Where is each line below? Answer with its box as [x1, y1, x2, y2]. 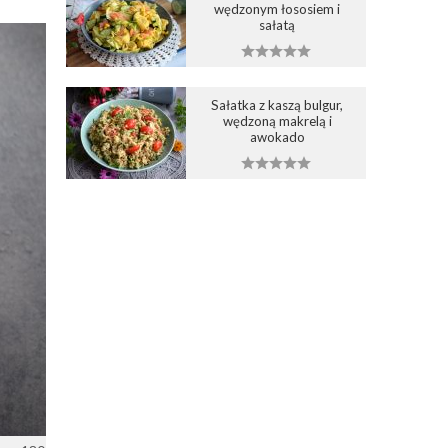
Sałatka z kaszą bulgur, [211, 96, 343, 113]
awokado [249, 128, 305, 145]
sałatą [259, 16, 295, 33]
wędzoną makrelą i [222, 112, 332, 129]
